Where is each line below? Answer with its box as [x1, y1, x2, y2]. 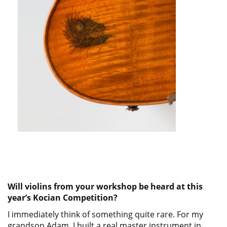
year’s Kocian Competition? [8, 192, 120, 203]
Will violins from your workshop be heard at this [8, 181, 203, 192]
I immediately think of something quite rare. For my [8, 209, 203, 220]
